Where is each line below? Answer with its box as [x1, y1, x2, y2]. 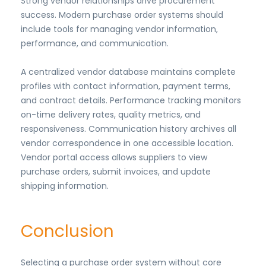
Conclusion [21, 220, 114, 243]
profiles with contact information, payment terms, [21, 80, 230, 93]
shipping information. [21, 180, 109, 192]
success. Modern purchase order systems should [21, 9, 223, 21]
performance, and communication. [21, 37, 169, 50]
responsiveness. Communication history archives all [21, 123, 236, 135]
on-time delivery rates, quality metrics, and [21, 109, 201, 121]
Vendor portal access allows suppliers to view [21, 151, 207, 164]
